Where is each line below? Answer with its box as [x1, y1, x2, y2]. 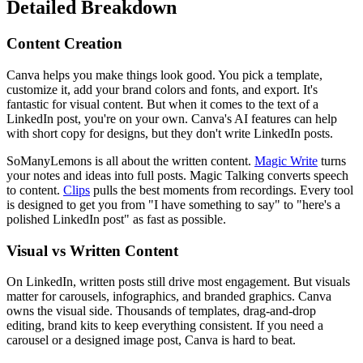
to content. [6, 183, 60, 198]
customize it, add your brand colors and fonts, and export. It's [6, 83, 318, 97]
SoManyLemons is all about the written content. [6, 154, 251, 169]
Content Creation [6, 35, 122, 53]
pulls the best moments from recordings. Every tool [93, 183, 353, 198]
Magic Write [254, 154, 318, 169]
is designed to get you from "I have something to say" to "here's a [6, 198, 340, 212]
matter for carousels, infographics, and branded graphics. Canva [6, 289, 331, 304]
